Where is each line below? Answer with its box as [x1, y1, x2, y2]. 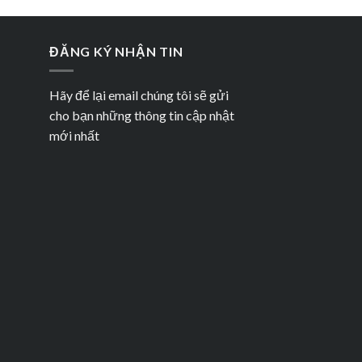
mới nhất [49, 128, 99, 144]
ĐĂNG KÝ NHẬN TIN [49, 43, 183, 59]
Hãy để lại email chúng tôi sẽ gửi [49, 87, 229, 103]
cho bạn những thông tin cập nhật [49, 107, 234, 124]
